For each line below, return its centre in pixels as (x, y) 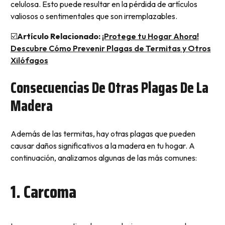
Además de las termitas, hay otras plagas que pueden (103, 133)
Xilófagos (29, 60)
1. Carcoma (43, 191)
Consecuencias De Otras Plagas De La (109, 87)
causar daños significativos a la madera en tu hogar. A (102, 145)
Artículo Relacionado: (59, 36)
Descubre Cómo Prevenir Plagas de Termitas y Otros (110, 48)
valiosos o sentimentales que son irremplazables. (94, 16)
